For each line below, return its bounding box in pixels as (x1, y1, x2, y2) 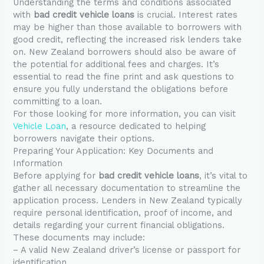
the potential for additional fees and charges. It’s (13, 59, 220, 70)
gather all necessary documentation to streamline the (13, 183, 241, 194)
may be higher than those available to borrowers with (13, 22, 242, 33)
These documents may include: (13, 232, 146, 243)
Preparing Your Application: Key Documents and (13, 146, 214, 157)
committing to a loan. (13, 96, 103, 107)
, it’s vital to (199, 170, 248, 181)
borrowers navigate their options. (13, 133, 155, 144)
